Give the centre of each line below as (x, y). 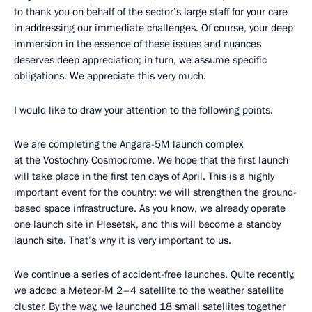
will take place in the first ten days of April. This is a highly (144, 176)
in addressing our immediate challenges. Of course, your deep (154, 28)
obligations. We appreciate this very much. (110, 76)
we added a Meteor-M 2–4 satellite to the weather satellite (149, 290)
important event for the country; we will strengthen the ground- (155, 192)
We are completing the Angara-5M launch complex (129, 144)
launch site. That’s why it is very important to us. (123, 240)
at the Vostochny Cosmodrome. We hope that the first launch (151, 160)
